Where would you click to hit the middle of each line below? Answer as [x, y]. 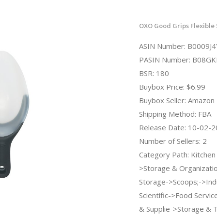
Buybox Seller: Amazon [177, 100]
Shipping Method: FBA [175, 114]
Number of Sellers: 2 [173, 141]
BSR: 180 [154, 73]
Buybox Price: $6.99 [172, 86]
